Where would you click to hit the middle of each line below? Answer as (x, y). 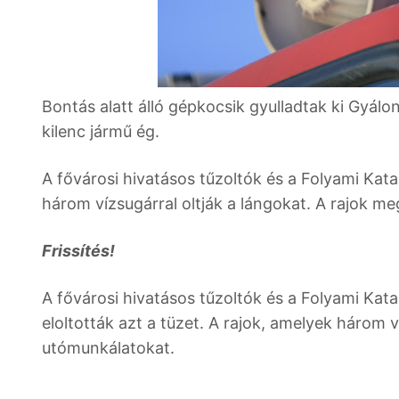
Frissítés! (78, 251)
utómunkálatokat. (108, 348)
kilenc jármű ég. (103, 131)
